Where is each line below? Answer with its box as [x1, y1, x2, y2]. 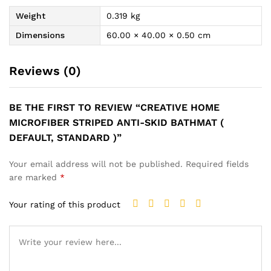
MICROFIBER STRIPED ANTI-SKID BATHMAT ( [9, 116, 224, 128]
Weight [16, 10, 45, 21]
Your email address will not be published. [9, 158, 183, 169]
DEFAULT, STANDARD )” [9, 131, 122, 143]
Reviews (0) [9, 63, 81, 78]
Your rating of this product [9, 200, 120, 210]
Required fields [186, 158, 249, 169]
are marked [9, 172, 60, 182]
